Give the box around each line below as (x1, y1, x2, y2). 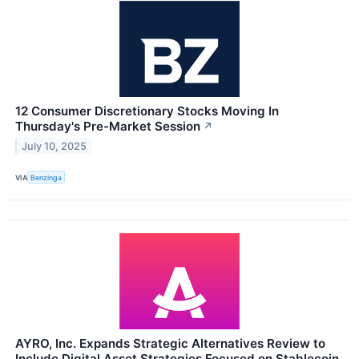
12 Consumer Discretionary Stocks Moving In (15, 103, 279, 119)
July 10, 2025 (22, 139, 87, 152)
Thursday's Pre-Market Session (15, 118, 200, 134)
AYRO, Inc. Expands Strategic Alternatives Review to (15, 336, 325, 352)
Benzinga (30, 172, 63, 182)
